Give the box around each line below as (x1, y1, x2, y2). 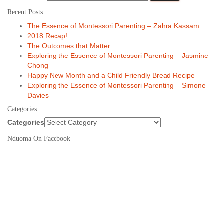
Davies (27, 91, 49, 99)
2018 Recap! (27, 32, 67, 40)
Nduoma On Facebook (7, 135, 70, 142)
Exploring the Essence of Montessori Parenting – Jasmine (27, 52, 208, 59)
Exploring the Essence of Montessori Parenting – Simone (27, 81, 206, 89)
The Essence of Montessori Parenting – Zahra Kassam (27, 22, 199, 30)
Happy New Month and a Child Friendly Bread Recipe (27, 71, 195, 79)
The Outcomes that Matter (27, 42, 110, 50)
